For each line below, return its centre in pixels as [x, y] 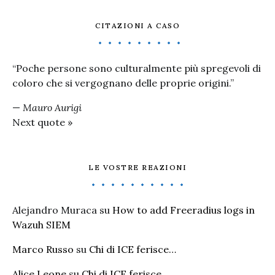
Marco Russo [43, 249]
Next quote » [42, 122]
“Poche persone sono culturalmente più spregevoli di [137, 68]
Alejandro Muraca [55, 210]
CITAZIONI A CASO [137, 25]
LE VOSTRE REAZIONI [137, 167]
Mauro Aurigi [52, 107]
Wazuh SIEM [41, 225]
